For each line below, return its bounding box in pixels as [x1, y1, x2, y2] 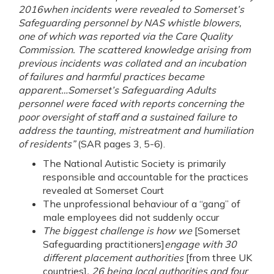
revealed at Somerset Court [43, 184, 164, 196]
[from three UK [186, 251, 252, 264]
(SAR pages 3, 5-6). [78, 138, 165, 150]
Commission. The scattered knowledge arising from [18, 43, 251, 56]
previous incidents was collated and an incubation [18, 57, 246, 69]
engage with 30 [165, 238, 237, 250]
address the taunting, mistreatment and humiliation [18, 124, 253, 136]
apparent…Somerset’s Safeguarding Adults [18, 84, 216, 96]
